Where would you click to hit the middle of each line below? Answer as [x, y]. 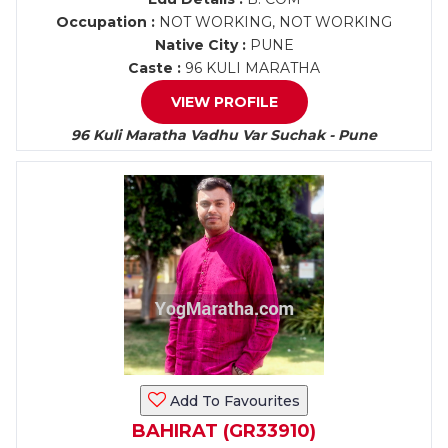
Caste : [154, 68]
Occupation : [105, 22]
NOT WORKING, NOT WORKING [273, 22]
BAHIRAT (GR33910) [224, 431]
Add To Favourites [233, 401]
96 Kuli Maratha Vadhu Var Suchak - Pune [224, 135]
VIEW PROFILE [224, 102]
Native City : [200, 45]
